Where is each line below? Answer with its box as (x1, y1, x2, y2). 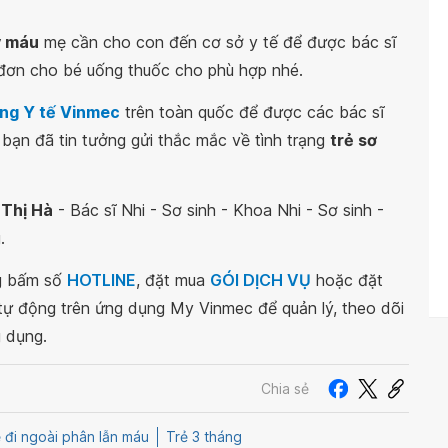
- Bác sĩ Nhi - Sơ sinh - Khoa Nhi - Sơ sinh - (53, 200, 384, 220)
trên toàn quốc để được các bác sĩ (120, 102, 384, 122)
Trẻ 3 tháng (166, 428, 242, 446)
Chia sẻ (261, 379, 309, 397)
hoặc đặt (311, 270, 383, 290)
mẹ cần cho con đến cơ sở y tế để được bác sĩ (39, 32, 396, 52)
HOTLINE (67, 270, 136, 290)
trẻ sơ (330, 130, 377, 150)
